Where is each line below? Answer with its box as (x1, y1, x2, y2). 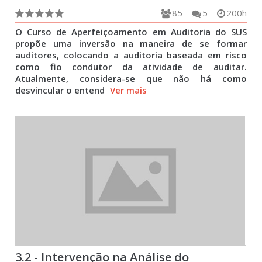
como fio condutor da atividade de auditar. (15, 61, 247, 73)
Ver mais (110, 84, 147, 96)
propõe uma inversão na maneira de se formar (15, 37, 247, 49)
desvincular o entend (15, 84, 108, 96)
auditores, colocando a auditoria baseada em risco (15, 49, 247, 61)
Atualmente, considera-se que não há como (15, 73, 247, 84)
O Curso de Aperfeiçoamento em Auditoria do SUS (15, 26, 247, 37)
